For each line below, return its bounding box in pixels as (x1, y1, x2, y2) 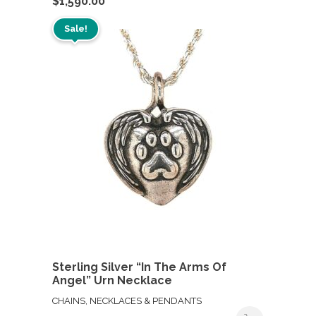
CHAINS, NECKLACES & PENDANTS (52, 295, 202, 306)
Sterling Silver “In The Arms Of (52, 260, 226, 274)
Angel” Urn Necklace (52, 273, 172, 287)
